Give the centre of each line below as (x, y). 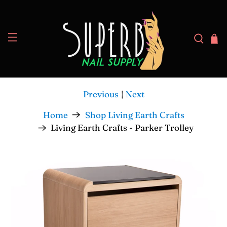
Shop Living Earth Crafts (135, 115)
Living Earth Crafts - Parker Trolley (122, 127)
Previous (101, 94)
